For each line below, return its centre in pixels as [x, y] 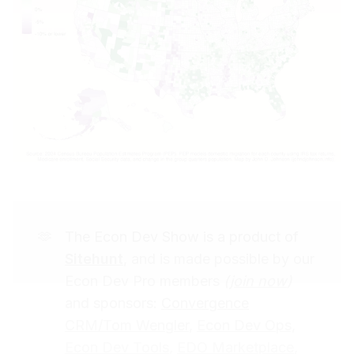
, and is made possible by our [219, 259]
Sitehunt [94, 259]
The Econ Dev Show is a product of [182, 237]
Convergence [205, 303]
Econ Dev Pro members [144, 281]
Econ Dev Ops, [246, 326]
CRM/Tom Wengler [127, 326]
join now [258, 281]
